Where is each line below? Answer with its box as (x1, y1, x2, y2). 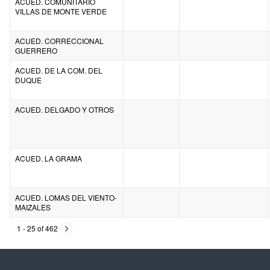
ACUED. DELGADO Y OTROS (15, 104, 114, 115)
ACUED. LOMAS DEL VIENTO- (15, 192, 117, 202)
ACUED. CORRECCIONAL (15, 35, 104, 46)
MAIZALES (15, 201, 51, 212)
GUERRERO (15, 45, 57, 55)
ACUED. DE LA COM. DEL (15, 64, 102, 75)
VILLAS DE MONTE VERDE (15, 5, 107, 16)
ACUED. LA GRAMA (15, 152, 82, 163)
